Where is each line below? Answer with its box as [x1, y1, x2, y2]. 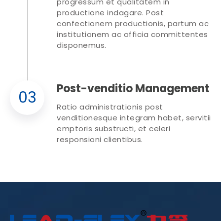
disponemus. [57, 39, 107, 50]
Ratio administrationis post [57, 101, 163, 112]
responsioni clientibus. [57, 134, 143, 145]
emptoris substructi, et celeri [57, 123, 170, 134]
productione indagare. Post [57, 7, 164, 18]
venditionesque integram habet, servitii [57, 112, 211, 123]
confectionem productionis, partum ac [57, 18, 209, 29]
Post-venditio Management [57, 80, 210, 96]
